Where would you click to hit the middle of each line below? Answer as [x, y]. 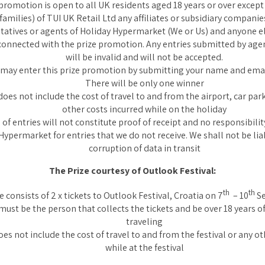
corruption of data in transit [144, 148]
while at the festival [144, 248]
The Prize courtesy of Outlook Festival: [132, 171]
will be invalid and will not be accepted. [144, 57]
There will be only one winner [144, 83]
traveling [144, 222]
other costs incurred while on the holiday [144, 109]
